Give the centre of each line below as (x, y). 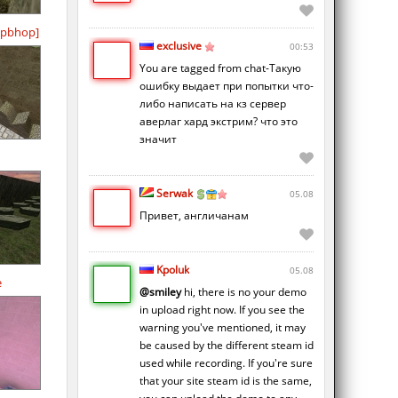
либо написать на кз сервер (213, 104)
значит (158, 139)
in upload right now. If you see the (222, 310)
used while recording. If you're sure (226, 363)
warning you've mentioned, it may (223, 328)
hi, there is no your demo (244, 292)
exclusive (179, 46)
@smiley (160, 292)
